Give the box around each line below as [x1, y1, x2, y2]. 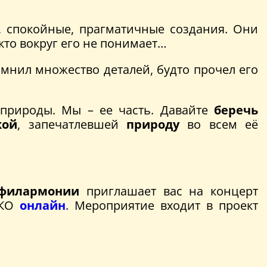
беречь [214, 101, 258, 118]
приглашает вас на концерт [79, 182, 259, 199]
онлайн [20, 197, 66, 213]
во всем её [179, 116, 259, 132]
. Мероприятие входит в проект [66, 197, 258, 213]
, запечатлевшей [17, 116, 126, 132]
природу [126, 116, 179, 132]
